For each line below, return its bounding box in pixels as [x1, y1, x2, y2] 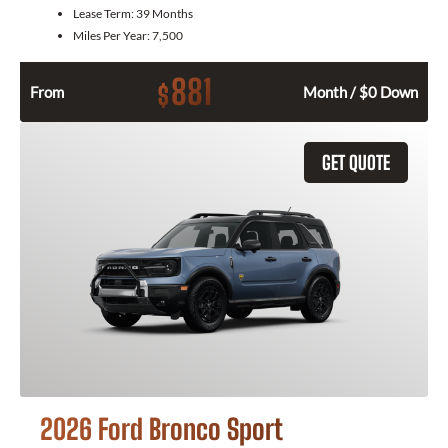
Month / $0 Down [303, 83, 418, 102]
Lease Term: [73, 6, 136, 22]
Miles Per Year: [73, 28, 152, 44]
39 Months [136, 6, 193, 22]
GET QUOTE [322, 151, 390, 175]
